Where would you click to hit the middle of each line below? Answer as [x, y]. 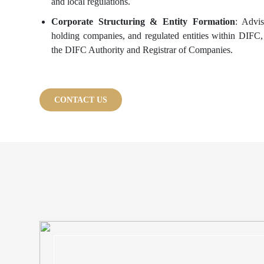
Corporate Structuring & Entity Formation [143, 22]
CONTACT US [81, 100]
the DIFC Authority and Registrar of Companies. [142, 50]
